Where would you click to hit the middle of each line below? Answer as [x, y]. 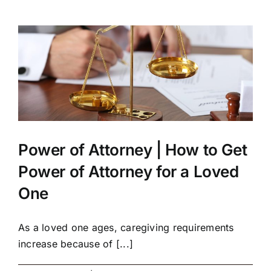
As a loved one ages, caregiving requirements [126, 227]
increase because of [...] [76, 243]
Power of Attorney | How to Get [133, 149]
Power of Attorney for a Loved [129, 171]
